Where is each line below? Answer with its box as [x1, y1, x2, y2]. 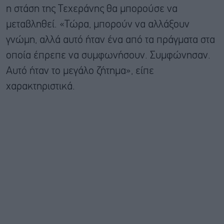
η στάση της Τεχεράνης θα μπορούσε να [6, 4, 177, 14]
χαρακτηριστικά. [6, 81, 75, 91]
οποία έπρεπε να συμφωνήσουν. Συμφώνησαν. [6, 50, 210, 60]
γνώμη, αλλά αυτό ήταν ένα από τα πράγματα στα [6, 35, 215, 45]
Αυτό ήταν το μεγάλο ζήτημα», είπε [6, 66, 154, 76]
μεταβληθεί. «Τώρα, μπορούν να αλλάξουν [6, 19, 189, 29]
